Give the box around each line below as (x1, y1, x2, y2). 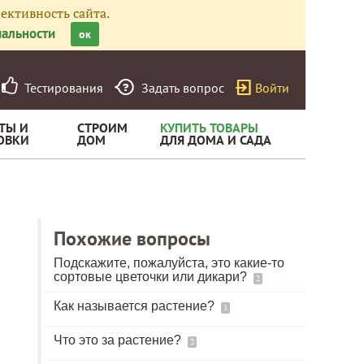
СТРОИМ (77, 119, 128, 136)
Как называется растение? (54, 299, 218, 313)
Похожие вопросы (54, 226, 210, 251)
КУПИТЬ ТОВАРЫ (160, 119, 258, 136)
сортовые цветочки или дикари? (54, 270, 250, 284)
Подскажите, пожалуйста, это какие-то (54, 256, 284, 270)
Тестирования (18, 80, 103, 96)
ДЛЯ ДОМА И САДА (160, 132, 271, 148)
